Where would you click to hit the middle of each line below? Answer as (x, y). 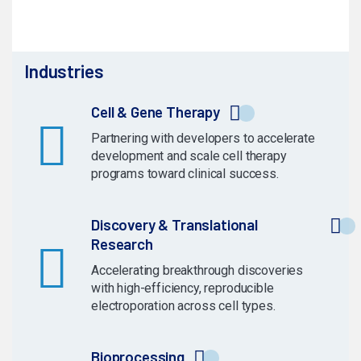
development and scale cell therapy (189, 156)
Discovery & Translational (174, 225)
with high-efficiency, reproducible (183, 288)
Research (122, 244)
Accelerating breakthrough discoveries (197, 271)
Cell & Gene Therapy (156, 112)
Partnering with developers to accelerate (203, 139)
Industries (64, 71)
